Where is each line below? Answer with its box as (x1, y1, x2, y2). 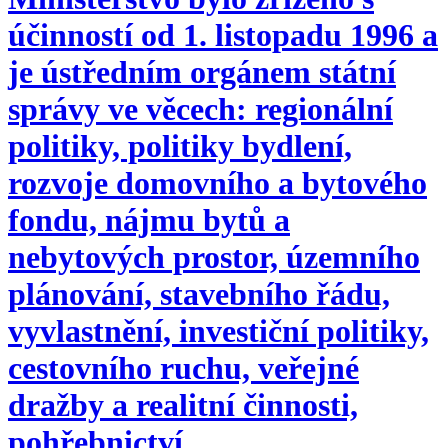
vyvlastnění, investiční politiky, (8, 313, 429, 350)
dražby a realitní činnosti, (8, 387, 358, 424)
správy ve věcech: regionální (8, 91, 393, 128)
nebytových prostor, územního (8, 239, 420, 276)
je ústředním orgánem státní (8, 54, 396, 91)
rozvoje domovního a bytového (8, 165, 427, 202)
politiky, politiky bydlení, (8, 128, 352, 165)
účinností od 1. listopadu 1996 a (8, 17, 438, 54)
